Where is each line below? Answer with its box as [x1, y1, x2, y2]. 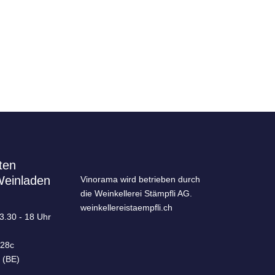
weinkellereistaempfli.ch [80, 203, 172, 212]
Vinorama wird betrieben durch [80, 174, 200, 184]
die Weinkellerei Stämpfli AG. [80, 188, 192, 198]
